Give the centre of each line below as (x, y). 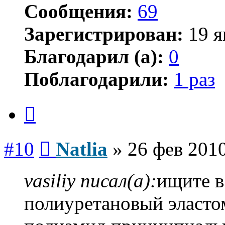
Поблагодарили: (96, 79)
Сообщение (70, 138)
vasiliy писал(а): (90, 180)
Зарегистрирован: (104, 34)
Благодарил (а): (94, 57)
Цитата (47, 103)
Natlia (82, 149)
